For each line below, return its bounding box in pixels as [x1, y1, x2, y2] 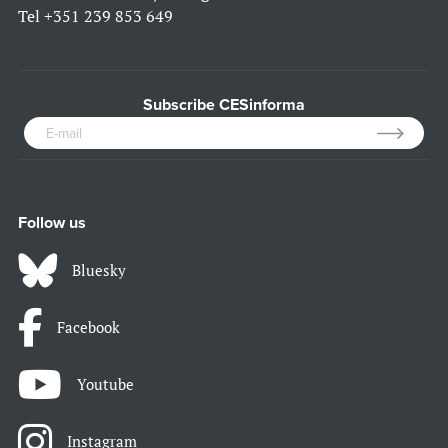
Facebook [57, 317, 120, 338]
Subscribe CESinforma [143, 95, 305, 116]
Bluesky [72, 260, 126, 281]
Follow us [18, 213, 86, 234]
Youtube [77, 374, 134, 395]
